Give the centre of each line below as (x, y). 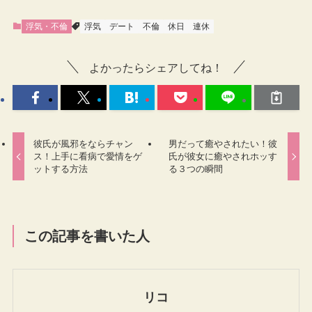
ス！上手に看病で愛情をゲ (88, 157)
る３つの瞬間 (195, 169)
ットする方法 (61, 169)
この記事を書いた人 (87, 236)
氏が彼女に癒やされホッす (223, 157)
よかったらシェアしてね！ (156, 67)
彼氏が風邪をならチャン (84, 144)
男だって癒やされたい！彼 (223, 144)
